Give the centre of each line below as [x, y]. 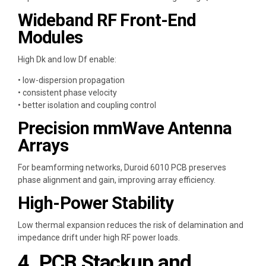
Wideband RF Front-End [107, 20]
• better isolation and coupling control [87, 105]
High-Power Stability [96, 203]
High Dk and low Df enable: [67, 60]
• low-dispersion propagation [71, 80]
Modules [50, 38]
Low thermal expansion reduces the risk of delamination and [131, 225]
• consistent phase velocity [67, 93]
